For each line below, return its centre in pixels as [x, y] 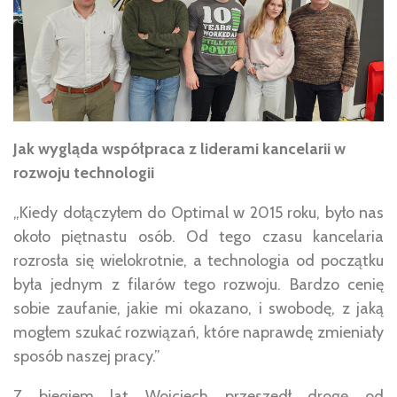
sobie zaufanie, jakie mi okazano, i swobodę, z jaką [198, 308]
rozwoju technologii [84, 172]
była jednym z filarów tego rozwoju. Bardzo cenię [198, 284]
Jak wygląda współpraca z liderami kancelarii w [179, 148]
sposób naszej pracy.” [87, 356]
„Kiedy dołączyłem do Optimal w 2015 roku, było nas [198, 212]
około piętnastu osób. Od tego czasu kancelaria [198, 236]
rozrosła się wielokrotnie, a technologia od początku [198, 260]
